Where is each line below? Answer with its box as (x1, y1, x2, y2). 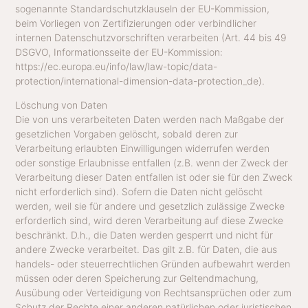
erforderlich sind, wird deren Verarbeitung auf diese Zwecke (15, 214, 284, 227)
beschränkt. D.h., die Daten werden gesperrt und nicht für (15, 229, 274, 241)
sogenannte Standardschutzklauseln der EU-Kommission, (15, 2, 270, 14)
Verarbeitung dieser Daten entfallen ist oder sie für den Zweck (15, 171, 293, 184)
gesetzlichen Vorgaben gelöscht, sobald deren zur (15, 128, 239, 140)
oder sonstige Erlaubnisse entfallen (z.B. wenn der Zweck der (15, 157, 289, 169)
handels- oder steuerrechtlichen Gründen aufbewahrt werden (15, 258, 291, 270)
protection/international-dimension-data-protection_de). (15, 74, 265, 87)
